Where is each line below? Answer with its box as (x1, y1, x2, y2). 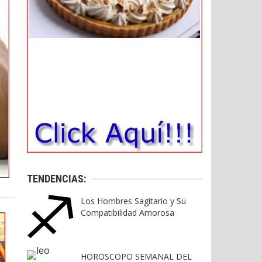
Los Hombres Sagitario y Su (81, 195, 186, 207)
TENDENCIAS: (27, 173, 86, 185)
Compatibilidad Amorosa (81, 207, 174, 219)
